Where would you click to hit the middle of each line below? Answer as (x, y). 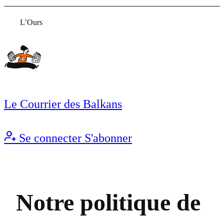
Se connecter (50, 138)
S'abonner (108, 138)
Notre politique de (108, 202)
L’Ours (31, 22)
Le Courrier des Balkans (63, 104)
